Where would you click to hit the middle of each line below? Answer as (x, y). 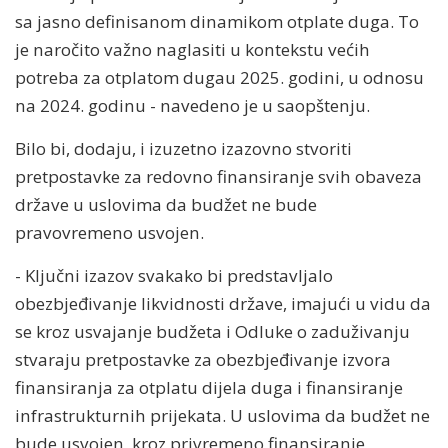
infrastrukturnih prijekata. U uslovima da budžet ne (222, 415)
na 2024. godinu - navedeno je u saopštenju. (192, 105)
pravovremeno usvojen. (109, 232)
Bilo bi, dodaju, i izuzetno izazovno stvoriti (183, 148)
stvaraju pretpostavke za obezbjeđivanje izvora (203, 359)
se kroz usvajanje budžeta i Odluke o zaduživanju (212, 331)
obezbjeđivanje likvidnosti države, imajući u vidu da (223, 303)
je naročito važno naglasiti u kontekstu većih (192, 49)
